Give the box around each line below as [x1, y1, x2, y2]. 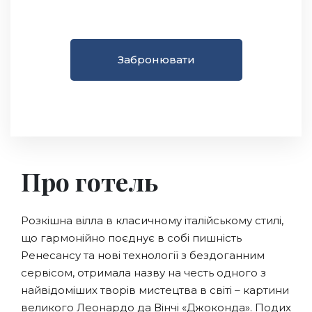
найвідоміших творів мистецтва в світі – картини [21, 283, 289, 297]
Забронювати [117, 53, 195, 66]
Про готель [21, 164, 158, 198]
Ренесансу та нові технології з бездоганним [21, 249, 265, 262]
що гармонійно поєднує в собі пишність [21, 231, 242, 244]
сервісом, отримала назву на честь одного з [21, 266, 266, 279]
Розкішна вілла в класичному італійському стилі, [21, 214, 283, 227]
